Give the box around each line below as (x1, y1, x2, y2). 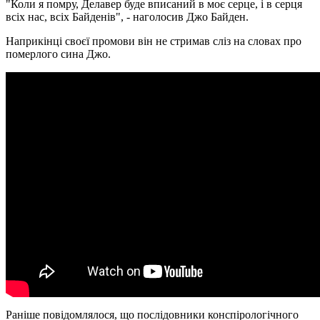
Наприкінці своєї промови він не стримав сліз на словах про (6, 34, 301, 47)
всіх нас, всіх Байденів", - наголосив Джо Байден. (6, 10, 249, 23)
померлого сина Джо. (6, 47, 111, 60)
